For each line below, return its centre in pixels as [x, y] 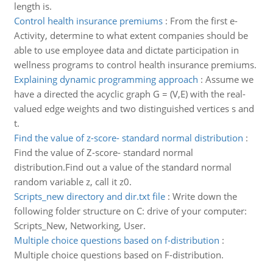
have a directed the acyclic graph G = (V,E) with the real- [129, 94]
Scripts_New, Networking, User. [80, 225]
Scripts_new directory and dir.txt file [89, 196]
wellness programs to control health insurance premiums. [135, 65]
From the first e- [204, 21]
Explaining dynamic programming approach [106, 79]
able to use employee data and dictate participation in [126, 50]
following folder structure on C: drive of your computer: [130, 211]
